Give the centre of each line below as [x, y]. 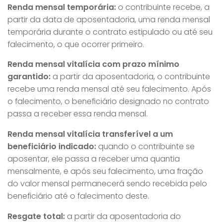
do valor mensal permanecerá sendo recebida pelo [107, 184]
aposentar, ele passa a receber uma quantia [94, 159]
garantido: [29, 77]
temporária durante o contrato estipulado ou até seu [110, 32]
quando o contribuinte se [145, 147]
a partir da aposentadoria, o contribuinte [130, 77]
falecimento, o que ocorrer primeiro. [76, 44]
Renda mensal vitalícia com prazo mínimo [93, 64]
